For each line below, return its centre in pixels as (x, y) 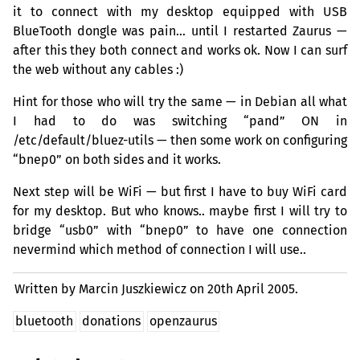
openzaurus (183, 321)
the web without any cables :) (98, 70)
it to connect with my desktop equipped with (168, 12)
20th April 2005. (253, 289)
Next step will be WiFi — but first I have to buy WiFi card (180, 192)
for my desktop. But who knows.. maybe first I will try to (180, 211)
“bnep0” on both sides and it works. (117, 160)
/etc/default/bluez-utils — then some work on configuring (180, 141)
